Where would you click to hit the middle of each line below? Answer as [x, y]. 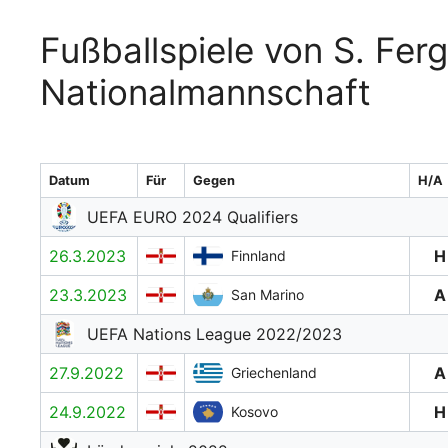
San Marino [267, 295]
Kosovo [254, 412]
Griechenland [274, 373]
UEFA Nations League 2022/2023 [214, 333]
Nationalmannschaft [205, 92]
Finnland [258, 256]
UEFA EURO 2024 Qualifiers [192, 216]
